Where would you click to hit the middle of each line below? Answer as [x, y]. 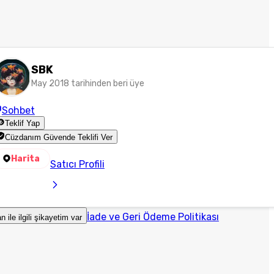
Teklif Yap [23, 124]
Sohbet [18, 110]
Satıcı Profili [77, 164]
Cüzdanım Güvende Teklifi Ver [59, 137]
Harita [25, 158]
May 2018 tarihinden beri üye [87, 83]
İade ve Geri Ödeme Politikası [153, 217]
